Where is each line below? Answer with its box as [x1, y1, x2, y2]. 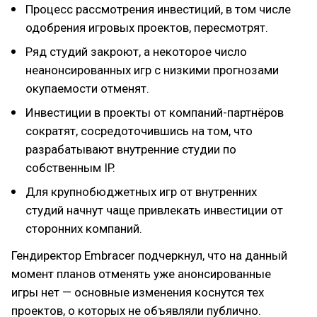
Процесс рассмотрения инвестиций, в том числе [25, 2, 291, 16]
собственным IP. [25, 161, 115, 175]
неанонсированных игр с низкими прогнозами [25, 63, 279, 77]
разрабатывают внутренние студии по [25, 142, 236, 156]
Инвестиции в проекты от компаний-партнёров [25, 105, 284, 120]
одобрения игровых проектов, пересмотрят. [25, 21, 268, 35]
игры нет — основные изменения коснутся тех [11, 285, 264, 299]
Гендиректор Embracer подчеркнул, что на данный [11, 248, 287, 263]
